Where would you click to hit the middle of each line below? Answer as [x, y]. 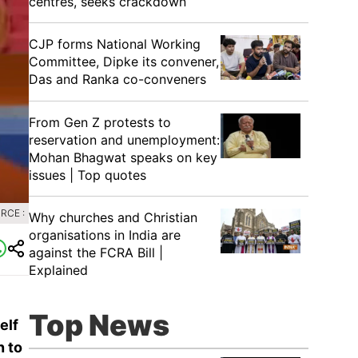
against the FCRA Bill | [96, 253]
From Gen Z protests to [100, 122]
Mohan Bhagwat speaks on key [123, 157]
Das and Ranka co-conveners [117, 79]
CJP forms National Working [115, 44]
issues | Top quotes [88, 175]
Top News [99, 325]
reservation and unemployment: [124, 140]
